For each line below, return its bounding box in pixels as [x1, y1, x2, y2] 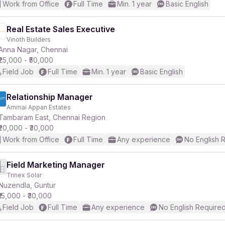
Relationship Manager [7, 92, 93, 102]
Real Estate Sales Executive [7, 24, 115, 34]
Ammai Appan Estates [7, 103, 71, 111]
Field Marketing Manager [7, 160, 105, 170]
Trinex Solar [7, 171, 42, 179]
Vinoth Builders [7, 36, 51, 43]
